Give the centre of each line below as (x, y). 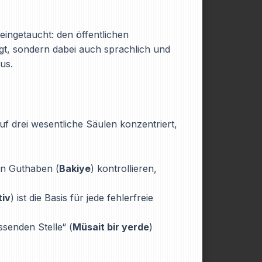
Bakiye (75, 168)
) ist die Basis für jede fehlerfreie (82, 198)
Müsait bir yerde (111, 227)
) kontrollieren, (124, 168)
